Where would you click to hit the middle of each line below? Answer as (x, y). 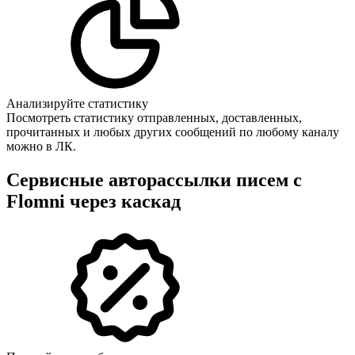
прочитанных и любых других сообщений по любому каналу (173, 132)
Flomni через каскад (94, 202)
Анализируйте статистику (77, 104)
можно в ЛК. (41, 147)
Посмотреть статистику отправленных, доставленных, (154, 118)
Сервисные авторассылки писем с (154, 180)
